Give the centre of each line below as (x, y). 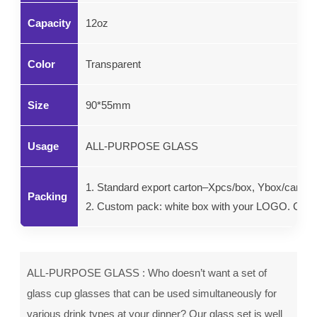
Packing (47, 196)
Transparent (113, 64)
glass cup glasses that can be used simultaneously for (152, 293)
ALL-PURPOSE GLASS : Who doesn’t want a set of (147, 273)
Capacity (49, 23)
